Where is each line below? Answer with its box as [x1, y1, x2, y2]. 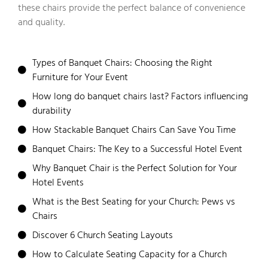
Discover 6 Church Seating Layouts [32, 227, 173, 243]
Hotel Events [32, 175, 84, 191]
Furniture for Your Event [32, 69, 128, 86]
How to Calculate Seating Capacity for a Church [32, 246, 227, 263]
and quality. [18, 14, 65, 31]
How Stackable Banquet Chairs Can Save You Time [32, 122, 236, 138]
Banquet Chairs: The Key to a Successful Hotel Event [32, 141, 242, 157]
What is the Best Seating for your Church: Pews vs [32, 194, 235, 210]
